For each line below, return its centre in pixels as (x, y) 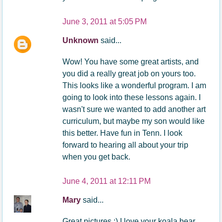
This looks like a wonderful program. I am (135, 85)
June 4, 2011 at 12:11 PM (107, 181)
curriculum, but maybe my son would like (134, 121)
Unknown (82, 40)
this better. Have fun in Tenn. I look (123, 133)
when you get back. (97, 157)
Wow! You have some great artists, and (131, 61)
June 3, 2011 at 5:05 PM (105, 21)
